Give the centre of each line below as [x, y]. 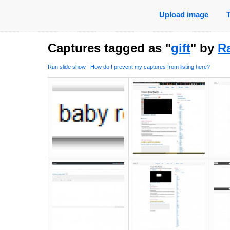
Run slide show [67, 67]
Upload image [184, 15]
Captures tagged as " [109, 48]
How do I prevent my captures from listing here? [150, 67]
